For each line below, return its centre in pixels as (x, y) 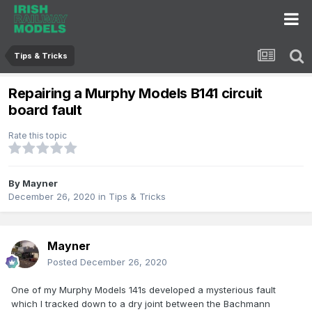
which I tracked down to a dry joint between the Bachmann (141, 304)
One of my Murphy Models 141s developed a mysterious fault (143, 290)
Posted (64, 262)
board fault (45, 110)
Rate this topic (38, 136)
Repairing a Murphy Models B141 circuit (135, 94)
